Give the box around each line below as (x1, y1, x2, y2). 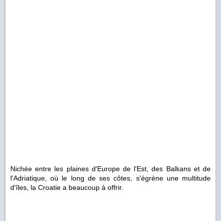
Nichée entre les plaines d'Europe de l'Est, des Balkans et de (10, 165, 211, 173)
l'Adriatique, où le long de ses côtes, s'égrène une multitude (10, 174, 211, 183)
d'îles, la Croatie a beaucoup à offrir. (10, 184, 123, 192)
